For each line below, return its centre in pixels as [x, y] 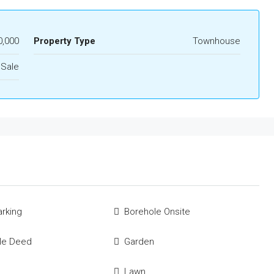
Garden [139, 242]
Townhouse [217, 41]
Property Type [64, 41]
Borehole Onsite [157, 212]
